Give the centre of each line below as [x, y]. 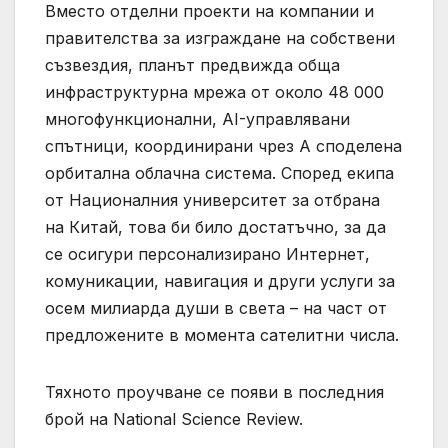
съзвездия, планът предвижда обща [192, 65]
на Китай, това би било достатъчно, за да [215, 227]
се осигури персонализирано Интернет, [207, 254]
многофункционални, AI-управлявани [197, 119]
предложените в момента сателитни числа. [222, 335]
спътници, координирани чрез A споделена [223, 146]
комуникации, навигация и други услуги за [220, 281]
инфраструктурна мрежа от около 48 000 [214, 92]
